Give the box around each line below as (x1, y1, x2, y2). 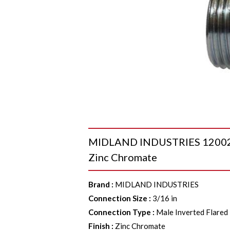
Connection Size (88, 194, 148, 203)
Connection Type (88, 207, 151, 217)
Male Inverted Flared (156, 207, 228, 217)
